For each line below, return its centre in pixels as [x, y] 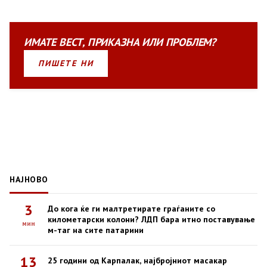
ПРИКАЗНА [113, 42]
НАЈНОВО [29, 180]
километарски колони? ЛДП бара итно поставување [151, 220]
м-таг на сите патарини [96, 230]
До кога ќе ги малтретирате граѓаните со [131, 209]
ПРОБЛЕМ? [191, 42]
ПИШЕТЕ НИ [66, 63]
